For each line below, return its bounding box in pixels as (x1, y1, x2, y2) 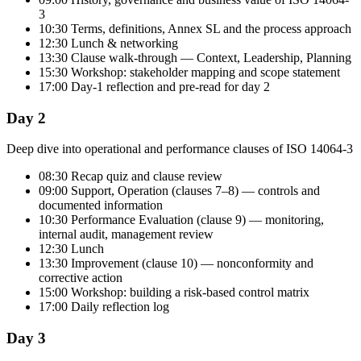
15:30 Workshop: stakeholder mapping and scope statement (39, 64, 340, 79)
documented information (39, 198, 163, 213)
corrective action (39, 271, 122, 285)
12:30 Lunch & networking (39, 35, 178, 50)
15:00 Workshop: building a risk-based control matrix (39, 285, 309, 300)
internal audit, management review (39, 227, 214, 242)
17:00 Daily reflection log (39, 300, 169, 314)
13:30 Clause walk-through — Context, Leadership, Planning (39, 50, 351, 64)
